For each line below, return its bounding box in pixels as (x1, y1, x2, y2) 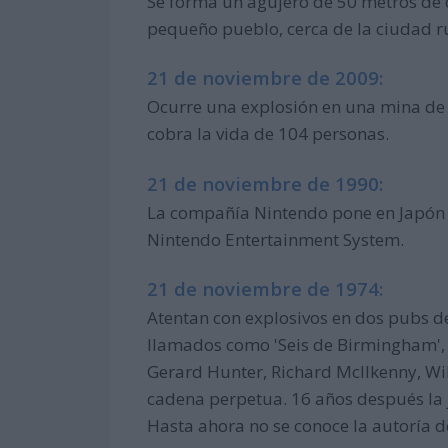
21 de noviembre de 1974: (147, 276, 384, 302)
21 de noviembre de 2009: (147, 65, 384, 91)
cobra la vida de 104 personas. (147, 122, 390, 146)
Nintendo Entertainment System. (147, 227, 405, 251)
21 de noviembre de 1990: (147, 170, 384, 196)
